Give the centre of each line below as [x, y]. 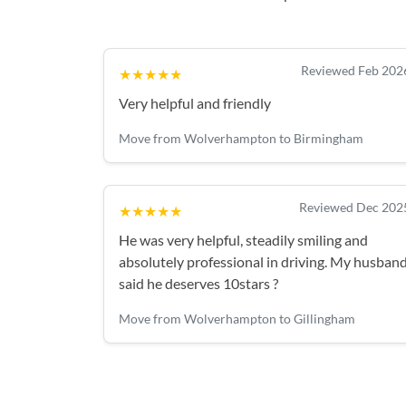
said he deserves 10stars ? [198, 283]
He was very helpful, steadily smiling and [243, 240]
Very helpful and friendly [195, 103]
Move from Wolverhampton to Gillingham [237, 319]
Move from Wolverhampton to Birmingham [241, 138]
